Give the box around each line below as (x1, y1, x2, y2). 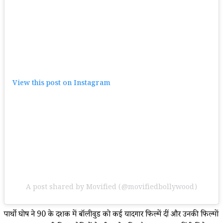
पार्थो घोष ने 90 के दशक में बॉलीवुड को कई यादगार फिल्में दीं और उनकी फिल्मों (4, 209, 219, 222)
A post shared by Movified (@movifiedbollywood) (26, 182, 197, 194)
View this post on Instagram (12, 79, 111, 90)
